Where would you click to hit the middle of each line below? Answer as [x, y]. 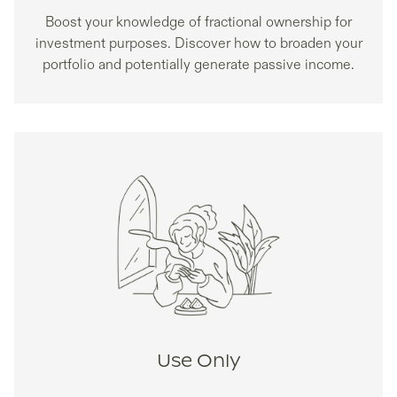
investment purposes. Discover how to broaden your [198, 44]
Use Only [198, 362]
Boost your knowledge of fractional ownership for [198, 23]
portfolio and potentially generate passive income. [198, 65]
